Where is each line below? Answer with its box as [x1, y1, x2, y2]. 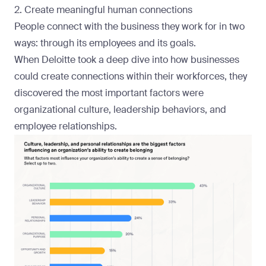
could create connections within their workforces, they [14, 70, 247, 83]
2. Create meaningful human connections [14, 4, 192, 17]
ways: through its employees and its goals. [14, 37, 198, 50]
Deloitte [42, 53, 75, 66]
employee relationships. [14, 120, 117, 133]
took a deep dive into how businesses [75, 53, 239, 66]
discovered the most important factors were [14, 87, 204, 100]
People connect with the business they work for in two [14, 20, 245, 33]
